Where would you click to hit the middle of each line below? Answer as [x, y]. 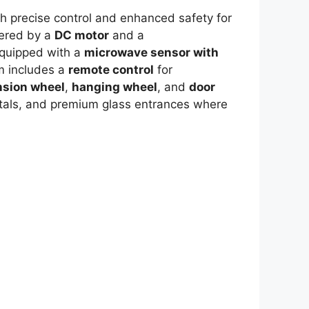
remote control [111, 70]
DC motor [82, 36]
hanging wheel [114, 87]
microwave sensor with [151, 53]
